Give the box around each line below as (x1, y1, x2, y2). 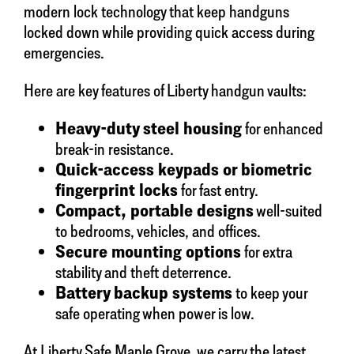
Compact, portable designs (55, 200, 254, 221)
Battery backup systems (55, 282, 232, 303)
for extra (241, 241, 292, 262)
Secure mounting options (55, 241, 241, 262)
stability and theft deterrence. (55, 262, 232, 283)
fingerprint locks (55, 179, 178, 201)
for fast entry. (178, 179, 258, 201)
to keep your (232, 282, 307, 303)
